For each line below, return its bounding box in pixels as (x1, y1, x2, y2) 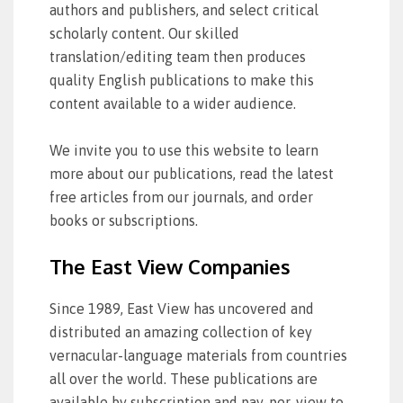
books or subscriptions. (49, 212, 198, 228)
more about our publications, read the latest (49, 166, 334, 182)
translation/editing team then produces (49, 49, 306, 65)
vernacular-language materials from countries (49, 347, 347, 363)
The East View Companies (49, 254, 291, 279)
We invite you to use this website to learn (49, 142, 318, 158)
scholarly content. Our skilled (49, 25, 239, 41)
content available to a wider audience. (49, 95, 296, 112)
